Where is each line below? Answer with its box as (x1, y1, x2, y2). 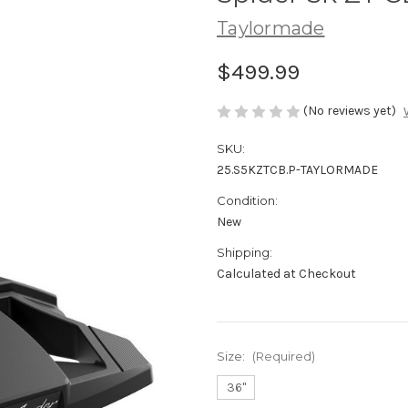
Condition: (217, 193, 278, 209)
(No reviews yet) (303, 102, 396, 118)
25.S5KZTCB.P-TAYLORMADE (217, 162, 378, 178)
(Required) (251, 349, 315, 364)
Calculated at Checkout (217, 266, 356, 282)
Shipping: (217, 245, 272, 260)
